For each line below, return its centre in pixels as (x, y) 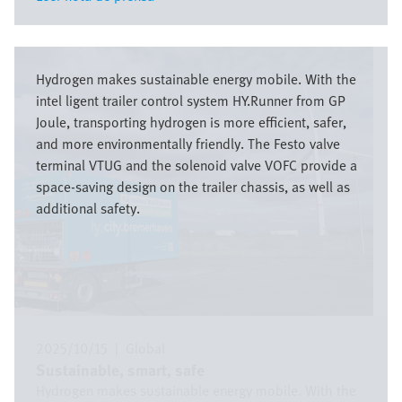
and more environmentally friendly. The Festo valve (188, 144)
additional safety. (88, 208)
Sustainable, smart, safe (120, 369)
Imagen (38, 55)
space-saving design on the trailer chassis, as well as (193, 187)
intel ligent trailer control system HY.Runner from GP (191, 100)
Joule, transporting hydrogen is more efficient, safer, (191, 122)
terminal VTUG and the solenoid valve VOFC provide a (197, 165)
